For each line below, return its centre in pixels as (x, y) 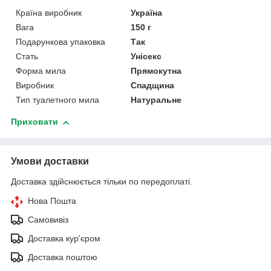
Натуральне (156, 100)
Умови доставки (50, 162)
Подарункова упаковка (60, 42)
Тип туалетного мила (57, 100)
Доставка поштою (63, 257)
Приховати (34, 122)
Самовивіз (48, 220)
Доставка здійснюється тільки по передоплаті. (102, 182)
